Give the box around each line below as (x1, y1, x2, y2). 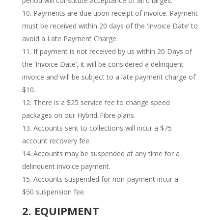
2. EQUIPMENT (22, 203, 99, 218)
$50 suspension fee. (22, 187, 85, 196)
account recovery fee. (22, 136, 91, 145)
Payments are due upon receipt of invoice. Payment (33, 8, 198, 18)
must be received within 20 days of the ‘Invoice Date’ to (22, 21, 198, 30)
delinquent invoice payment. (22, 162, 110, 171)
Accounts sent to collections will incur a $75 (33, 123, 172, 133)
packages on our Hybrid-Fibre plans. (22, 110, 136, 120)
